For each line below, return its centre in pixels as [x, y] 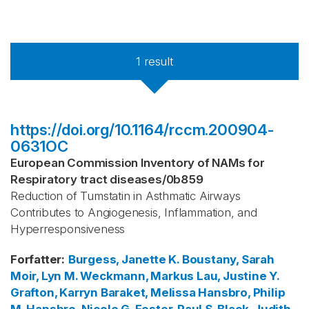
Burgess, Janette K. [124, 259]
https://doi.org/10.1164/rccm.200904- [142, 130]
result [158, 61]
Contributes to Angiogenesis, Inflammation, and [134, 212]
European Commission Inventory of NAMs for [138, 163]
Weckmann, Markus [137, 276]
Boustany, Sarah [228, 259]
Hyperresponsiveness [68, 229]
